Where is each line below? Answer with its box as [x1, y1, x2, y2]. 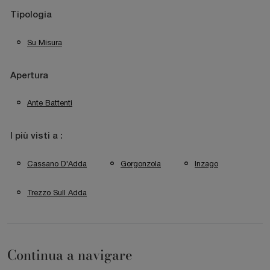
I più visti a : [10, 132, 63, 141]
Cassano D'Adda [27, 159, 87, 168]
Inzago [195, 159, 218, 168]
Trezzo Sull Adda [27, 188, 87, 198]
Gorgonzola [121, 159, 161, 168]
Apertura [10, 71, 48, 80]
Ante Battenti [27, 98, 72, 108]
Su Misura [27, 37, 62, 47]
